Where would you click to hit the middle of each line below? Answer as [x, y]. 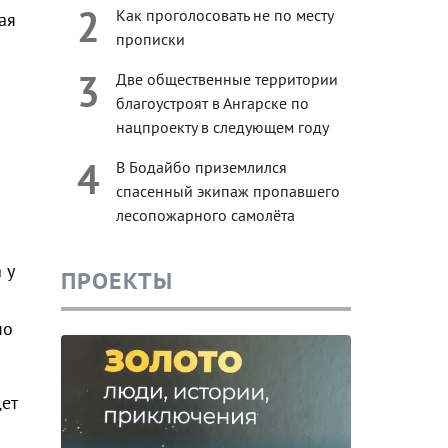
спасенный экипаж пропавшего [227, 191]
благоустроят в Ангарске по [212, 103]
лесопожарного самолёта [205, 215]
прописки [150, 39]
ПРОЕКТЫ [116, 280]
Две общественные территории [226, 79]
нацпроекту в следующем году [222, 127]
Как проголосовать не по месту [224, 15]
